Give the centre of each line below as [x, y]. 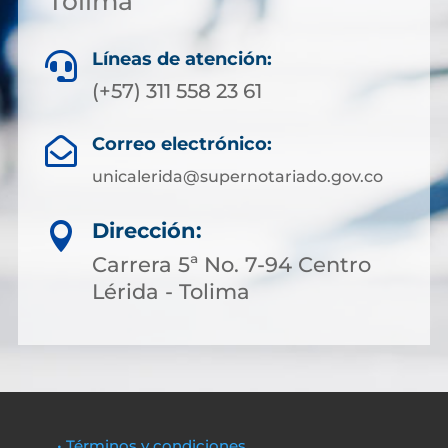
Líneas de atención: [182, 59]
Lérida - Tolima [171, 291]
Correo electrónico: [181, 144]
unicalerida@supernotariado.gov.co [237, 176]
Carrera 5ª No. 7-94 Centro [231, 264]
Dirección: [147, 230]
